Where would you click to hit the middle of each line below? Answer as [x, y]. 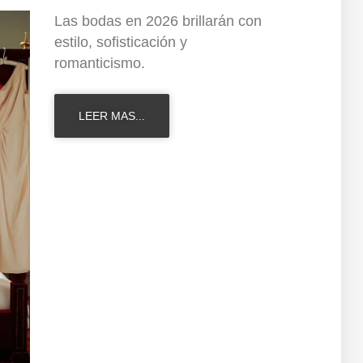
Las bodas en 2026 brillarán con [158, 21]
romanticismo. [99, 63]
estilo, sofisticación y [120, 42]
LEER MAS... [111, 115]
